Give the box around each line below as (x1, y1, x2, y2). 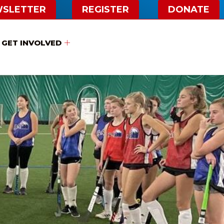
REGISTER (81, 4, 129, 15)
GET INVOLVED (1, 37, 61, 47)
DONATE (168, 4, 210, 15)
